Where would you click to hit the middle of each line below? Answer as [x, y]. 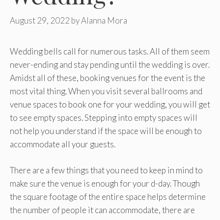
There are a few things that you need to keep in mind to [106, 170]
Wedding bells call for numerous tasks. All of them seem [110, 52]
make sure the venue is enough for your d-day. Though [105, 183]
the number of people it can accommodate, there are [102, 210]
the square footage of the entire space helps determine [108, 196]
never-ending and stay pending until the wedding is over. [110, 65]
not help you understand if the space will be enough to [106, 131]
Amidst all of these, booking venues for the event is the [108, 78]
